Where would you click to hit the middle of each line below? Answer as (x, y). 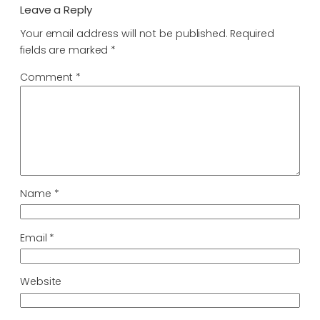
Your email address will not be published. (124, 34)
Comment (48, 77)
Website (41, 282)
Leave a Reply (56, 10)
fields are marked (66, 50)
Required (252, 34)
